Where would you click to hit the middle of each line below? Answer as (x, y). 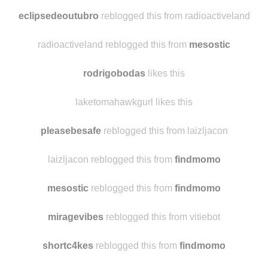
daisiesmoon (68, 6)
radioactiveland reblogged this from (113, 92)
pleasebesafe (71, 179)
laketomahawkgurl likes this (134, 150)
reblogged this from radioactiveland (174, 64)
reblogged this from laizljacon (164, 179)
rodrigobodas (114, 121)
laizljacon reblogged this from (111, 207)
